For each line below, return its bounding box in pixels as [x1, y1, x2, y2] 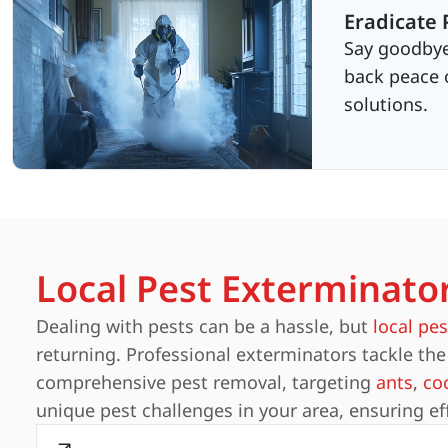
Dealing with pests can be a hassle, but [36, 314, 373, 338]
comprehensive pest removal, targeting [36, 370, 376, 394]
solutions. [343, 92, 428, 116]
